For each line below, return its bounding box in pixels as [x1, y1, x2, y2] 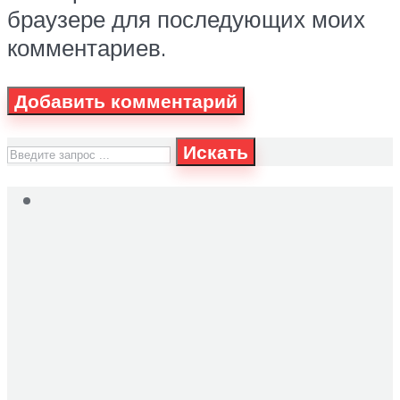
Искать [183, 140, 248, 164]
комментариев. [7, 33, 166, 62]
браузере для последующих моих [7, 4, 365, 34]
